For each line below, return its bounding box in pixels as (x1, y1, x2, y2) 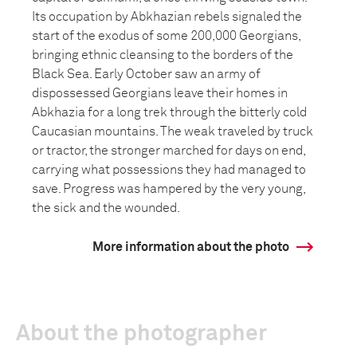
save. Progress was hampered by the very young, (32, 182, 305, 195)
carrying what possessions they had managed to (32, 163, 306, 176)
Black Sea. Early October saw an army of (32, 68, 261, 80)
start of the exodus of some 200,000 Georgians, (32, 29, 300, 42)
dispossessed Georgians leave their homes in (32, 87, 288, 100)
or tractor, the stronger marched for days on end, (32, 144, 305, 157)
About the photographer (16, 323, 267, 345)
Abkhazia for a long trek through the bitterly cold (32, 106, 307, 119)
